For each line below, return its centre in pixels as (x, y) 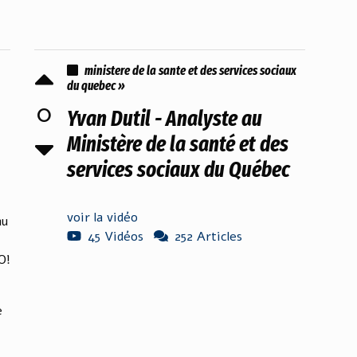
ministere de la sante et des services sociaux (190, 71)
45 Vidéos (116, 237)
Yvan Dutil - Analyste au (165, 119)
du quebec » (96, 86)
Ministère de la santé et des (178, 144)
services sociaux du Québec (178, 170)
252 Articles (208, 237)
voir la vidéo (102, 218)
